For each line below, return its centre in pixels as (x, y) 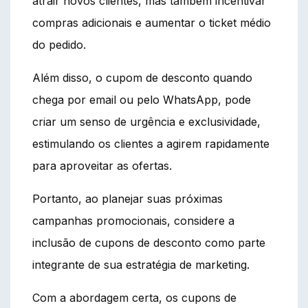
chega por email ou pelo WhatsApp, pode (142, 99)
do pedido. (59, 44)
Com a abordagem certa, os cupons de (134, 297)
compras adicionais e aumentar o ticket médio (152, 22)
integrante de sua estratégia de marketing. (141, 264)
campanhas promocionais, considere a (133, 220)
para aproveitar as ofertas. (102, 165)
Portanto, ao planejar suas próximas (128, 198)
